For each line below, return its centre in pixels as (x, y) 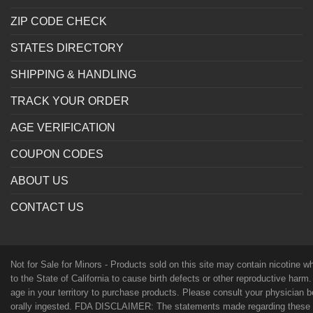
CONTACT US (47, 208)
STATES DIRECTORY (67, 48)
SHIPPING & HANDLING (73, 75)
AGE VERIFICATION (63, 128)
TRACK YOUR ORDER (70, 101)
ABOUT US (39, 181)
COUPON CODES (57, 154)
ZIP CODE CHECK (59, 22)
